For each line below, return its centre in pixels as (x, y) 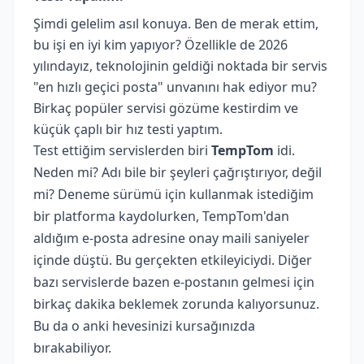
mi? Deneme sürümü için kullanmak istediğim (173, 194)
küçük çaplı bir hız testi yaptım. (128, 129)
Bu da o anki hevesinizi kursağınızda (144, 325)
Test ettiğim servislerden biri (122, 150)
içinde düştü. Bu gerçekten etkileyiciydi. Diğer (173, 260)
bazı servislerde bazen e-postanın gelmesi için (174, 282)
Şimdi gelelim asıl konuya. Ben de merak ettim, (176, 23)
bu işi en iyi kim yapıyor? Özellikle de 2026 (160, 44)
